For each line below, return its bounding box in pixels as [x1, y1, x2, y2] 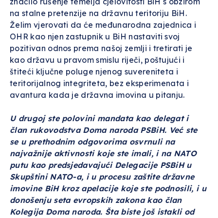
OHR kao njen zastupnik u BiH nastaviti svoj [10, 32, 180, 41]
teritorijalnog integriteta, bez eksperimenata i [10, 78, 189, 88]
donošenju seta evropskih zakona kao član [10, 195, 182, 205]
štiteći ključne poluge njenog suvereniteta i [10, 67, 179, 76]
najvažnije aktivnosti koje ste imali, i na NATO [10, 148, 197, 158]
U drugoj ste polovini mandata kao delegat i [10, 113, 189, 123]
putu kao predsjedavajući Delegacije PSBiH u [10, 160, 192, 170]
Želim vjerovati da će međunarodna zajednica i [10, 20, 197, 30]
